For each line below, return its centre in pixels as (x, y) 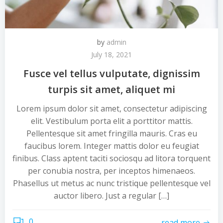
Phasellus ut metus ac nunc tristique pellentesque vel (111, 183)
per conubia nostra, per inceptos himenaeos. (111, 171)
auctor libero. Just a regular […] (111, 196)
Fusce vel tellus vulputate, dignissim (111, 73)
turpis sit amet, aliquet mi (111, 89)
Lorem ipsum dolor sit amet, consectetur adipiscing (111, 109)
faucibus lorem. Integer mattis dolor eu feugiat (111, 146)
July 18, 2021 (111, 55)
